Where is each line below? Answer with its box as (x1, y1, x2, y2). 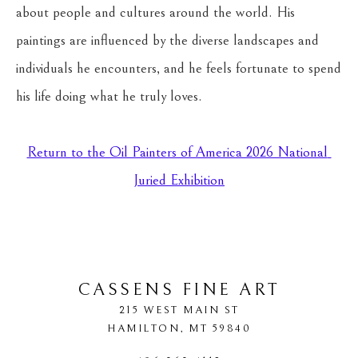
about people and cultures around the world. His (16, 4, 295, 21)
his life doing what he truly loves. (16, 88, 202, 105)
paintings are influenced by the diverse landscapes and (16, 32, 319, 49)
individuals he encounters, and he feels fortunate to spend (16, 60, 341, 77)
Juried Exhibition (133, 172, 225, 189)
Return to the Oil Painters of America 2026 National (26, 144, 328, 161)
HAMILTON (107, 322, 180, 335)
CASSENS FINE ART (78, 280, 280, 300)
